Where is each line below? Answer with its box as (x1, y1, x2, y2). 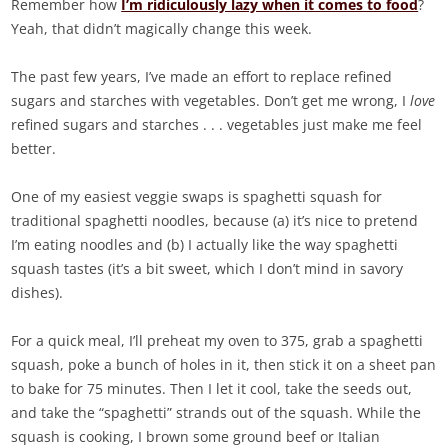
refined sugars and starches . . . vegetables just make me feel (11, 115, 423, 135)
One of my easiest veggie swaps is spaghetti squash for (11, 187, 383, 207)
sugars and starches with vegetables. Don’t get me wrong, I (11, 91, 411, 111)
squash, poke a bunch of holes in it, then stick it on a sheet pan (11, 355, 437, 375)
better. (11, 139, 57, 159)
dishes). (11, 283, 64, 303)
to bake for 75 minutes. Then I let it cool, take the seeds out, (11, 379, 413, 399)
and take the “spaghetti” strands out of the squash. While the (11, 403, 422, 423)
